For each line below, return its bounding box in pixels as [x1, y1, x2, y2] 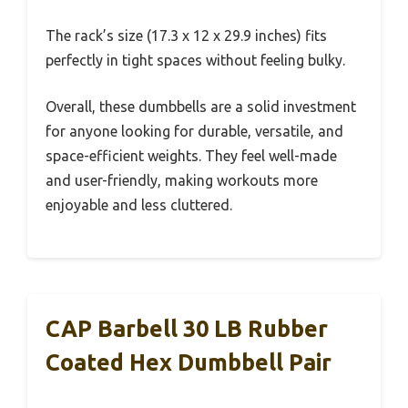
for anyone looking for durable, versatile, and [46, 123, 343, 140]
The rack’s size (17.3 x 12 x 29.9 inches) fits [46, 27, 327, 45]
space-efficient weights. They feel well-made [46, 148, 337, 165]
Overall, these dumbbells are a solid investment [46, 98, 356, 116]
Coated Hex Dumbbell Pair [46, 350, 331, 376]
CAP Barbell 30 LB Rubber [46, 316, 328, 342]
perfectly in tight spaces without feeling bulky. [46, 52, 345, 69]
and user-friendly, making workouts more [46, 172, 318, 189]
